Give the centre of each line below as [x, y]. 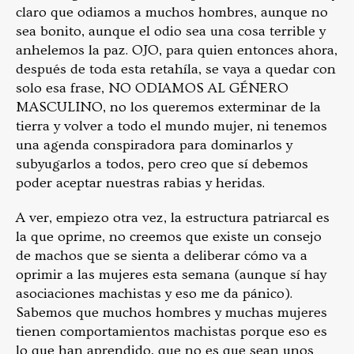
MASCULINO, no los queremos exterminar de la [168, 107]
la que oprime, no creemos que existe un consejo [169, 236]
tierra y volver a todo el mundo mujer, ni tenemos [171, 126]
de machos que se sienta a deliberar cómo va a [162, 255]
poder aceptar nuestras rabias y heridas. [140, 183]
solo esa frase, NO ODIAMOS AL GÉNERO [152, 88]
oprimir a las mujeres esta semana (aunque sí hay [171, 274]
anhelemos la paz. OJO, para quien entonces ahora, [177, 50]
